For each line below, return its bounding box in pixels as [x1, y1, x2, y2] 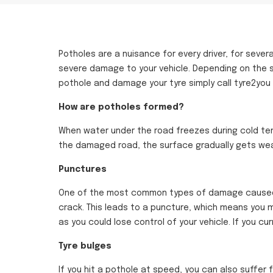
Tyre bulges [58, 242, 112, 251]
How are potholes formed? [58, 103, 184, 112]
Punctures [58, 165, 107, 174]
